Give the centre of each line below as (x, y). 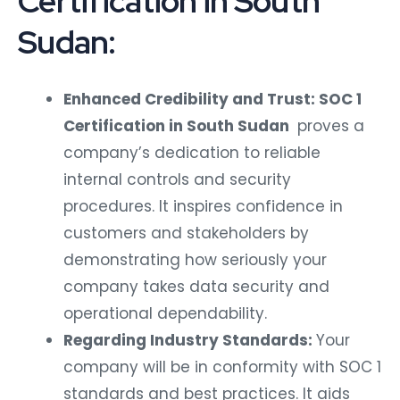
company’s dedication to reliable (192, 152)
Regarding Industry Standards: (190, 340)
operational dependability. (165, 313)
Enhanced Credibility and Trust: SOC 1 (212, 99)
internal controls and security (177, 179)
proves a (329, 125)
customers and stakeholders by (186, 233)
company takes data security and (196, 286)
